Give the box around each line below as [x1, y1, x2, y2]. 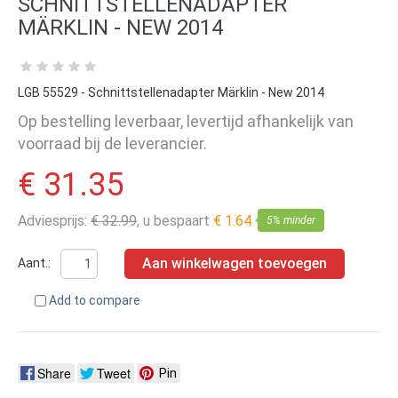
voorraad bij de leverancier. [18, 133, 207, 153]
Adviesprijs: [18, 212, 91, 230]
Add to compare [49, 293, 140, 308]
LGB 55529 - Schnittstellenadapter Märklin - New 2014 [18, 84, 324, 99]
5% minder [267, 213, 315, 227]
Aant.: [18, 255, 53, 270]
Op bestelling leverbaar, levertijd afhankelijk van [18, 111, 354, 131]
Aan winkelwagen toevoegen [142, 255, 327, 273]
